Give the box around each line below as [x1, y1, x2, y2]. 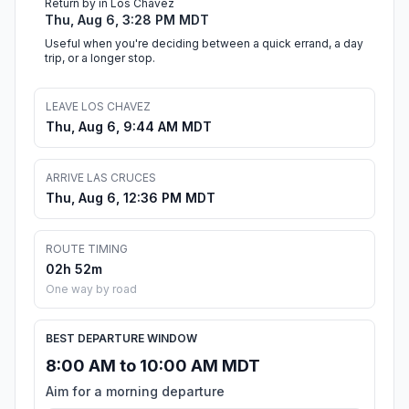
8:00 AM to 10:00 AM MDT [46, 356, 260, 376]
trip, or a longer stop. [45, 51, 155, 66]
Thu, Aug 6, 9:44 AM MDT [46, 119, 212, 135]
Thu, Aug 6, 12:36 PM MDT [46, 190, 215, 206]
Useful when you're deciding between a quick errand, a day [45, 37, 363, 51]
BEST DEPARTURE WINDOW [46, 331, 197, 346]
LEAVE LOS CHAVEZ [46, 100, 151, 114]
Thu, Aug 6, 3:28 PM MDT [45, 12, 209, 28]
